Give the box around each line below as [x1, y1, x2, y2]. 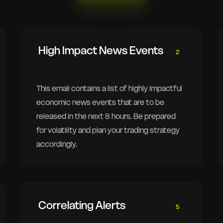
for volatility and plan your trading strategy [36, 125, 180, 135]
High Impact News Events [36, 43, 163, 57]
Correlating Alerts [36, 198, 125, 212]
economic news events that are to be [36, 97, 164, 107]
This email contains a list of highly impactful [36, 83, 182, 93]
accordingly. [36, 139, 77, 149]
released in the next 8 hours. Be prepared [36, 111, 176, 121]
